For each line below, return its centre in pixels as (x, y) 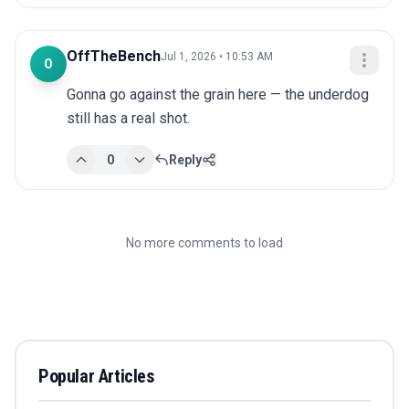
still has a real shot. (128, 119)
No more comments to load (204, 243)
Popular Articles (96, 377)
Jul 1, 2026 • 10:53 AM (217, 57)
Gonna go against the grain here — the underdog (218, 95)
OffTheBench (114, 57)
